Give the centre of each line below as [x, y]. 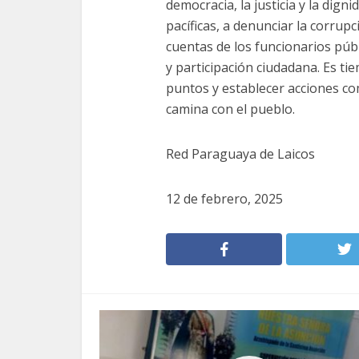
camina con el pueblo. [230, 109]
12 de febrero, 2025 [224, 199]
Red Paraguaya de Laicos [240, 154]
